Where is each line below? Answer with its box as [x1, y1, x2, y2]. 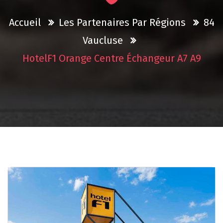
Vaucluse [82, 34, 123, 47]
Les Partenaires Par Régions [58, 16, 186, 29]
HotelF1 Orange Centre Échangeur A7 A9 [22, 52, 201, 65]
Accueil [8, 16, 41, 29]
